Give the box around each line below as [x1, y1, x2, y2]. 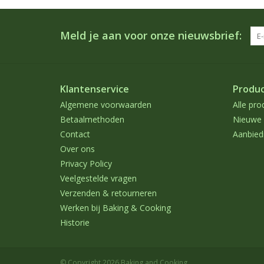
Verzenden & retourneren [60, 187, 157, 199]
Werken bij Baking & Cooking [60, 202, 171, 214]
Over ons [60, 143, 95, 155]
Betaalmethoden [60, 114, 124, 126]
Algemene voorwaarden [60, 99, 151, 111]
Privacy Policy [60, 158, 112, 170]
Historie [60, 217, 90, 229]
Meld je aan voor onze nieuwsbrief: [60, 28, 242, 43]
